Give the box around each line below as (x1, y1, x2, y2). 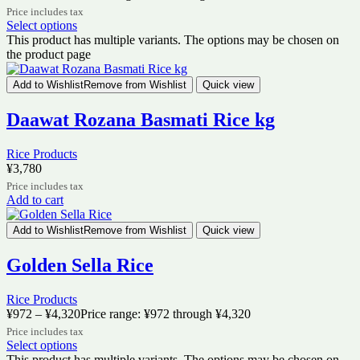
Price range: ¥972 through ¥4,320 (80, 306, 251, 321)
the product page (6, 47, 91, 62)
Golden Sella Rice (6, 254, 153, 276)
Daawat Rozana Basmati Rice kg (6, 109, 275, 131)
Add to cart (6, 193, 63, 207)
